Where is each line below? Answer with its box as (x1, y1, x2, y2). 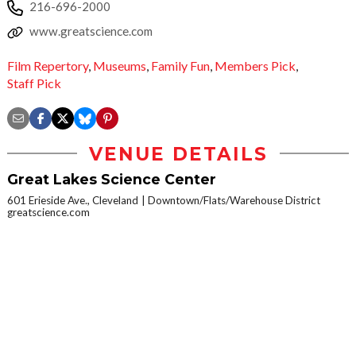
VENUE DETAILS (88, 142, 268, 165)
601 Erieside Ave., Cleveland (7, 193, 138, 207)
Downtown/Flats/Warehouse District (148, 193, 320, 207)
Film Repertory (7, 58, 88, 74)
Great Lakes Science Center (7, 170, 216, 188)
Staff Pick (7, 75, 61, 91)
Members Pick (215, 58, 296, 74)
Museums (93, 58, 146, 74)
